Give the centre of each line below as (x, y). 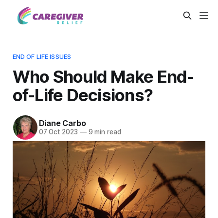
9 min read (104, 132)
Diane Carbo (62, 123)
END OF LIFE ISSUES (42, 56)
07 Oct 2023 (58, 132)
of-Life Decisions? (83, 95)
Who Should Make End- (103, 76)
